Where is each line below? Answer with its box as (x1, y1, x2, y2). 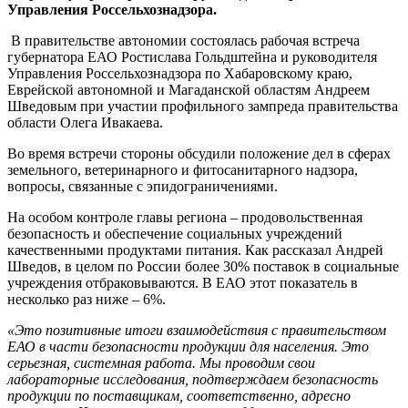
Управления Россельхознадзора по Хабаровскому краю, (7, 66, 352, 82)
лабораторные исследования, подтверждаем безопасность (7, 372, 378, 388)
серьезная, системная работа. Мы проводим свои (7, 355, 315, 372)
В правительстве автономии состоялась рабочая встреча (7, 33, 360, 49)
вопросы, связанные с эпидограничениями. (7, 178, 278, 195)
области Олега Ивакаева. (7, 115, 163, 131)
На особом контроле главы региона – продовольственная (7, 209, 362, 226)
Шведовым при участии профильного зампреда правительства (7, 98, 398, 115)
